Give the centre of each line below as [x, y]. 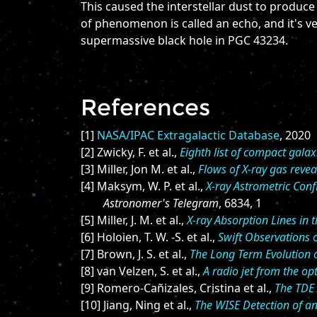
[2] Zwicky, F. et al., [130, 152]
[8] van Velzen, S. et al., [142, 271]
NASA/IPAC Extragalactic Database [188, 135]
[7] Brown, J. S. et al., [135, 254]
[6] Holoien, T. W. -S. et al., [149, 237]
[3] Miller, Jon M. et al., [139, 169]
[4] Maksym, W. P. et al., [143, 186]
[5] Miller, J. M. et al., [134, 220]
